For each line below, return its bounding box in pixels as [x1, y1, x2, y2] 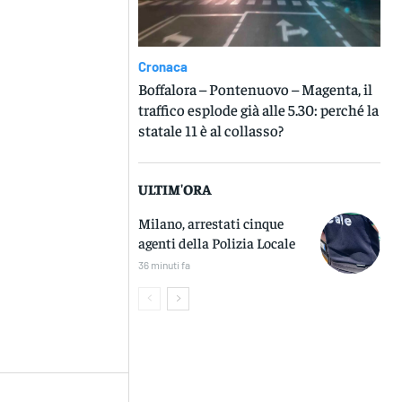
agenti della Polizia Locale [138, 233, 296, 252]
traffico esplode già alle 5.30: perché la [138, 100, 380, 120]
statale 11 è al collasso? [138, 120, 284, 141]
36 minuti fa [138, 258, 191, 272]
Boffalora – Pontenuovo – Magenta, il [138, 79, 373, 100]
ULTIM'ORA [138, 179, 213, 198]
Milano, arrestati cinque [138, 214, 284, 232]
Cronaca [138, 58, 188, 75]
